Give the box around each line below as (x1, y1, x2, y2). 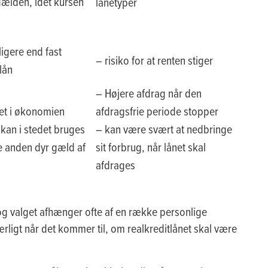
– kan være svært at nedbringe (96, 120, 232, 137)
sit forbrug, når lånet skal (96, 138, 206, 155)
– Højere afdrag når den (96, 84, 202, 101)
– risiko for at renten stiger (96, 51, 213, 68)
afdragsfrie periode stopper (96, 102, 218, 119)
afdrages (96, 156, 135, 173)
